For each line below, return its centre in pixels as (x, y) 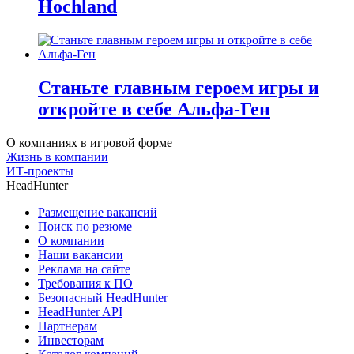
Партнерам (68, 326)
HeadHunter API (80, 311)
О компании (71, 240)
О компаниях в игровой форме (89, 142)
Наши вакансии (81, 254)
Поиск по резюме (85, 226)
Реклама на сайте (84, 269)
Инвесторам (71, 340)
